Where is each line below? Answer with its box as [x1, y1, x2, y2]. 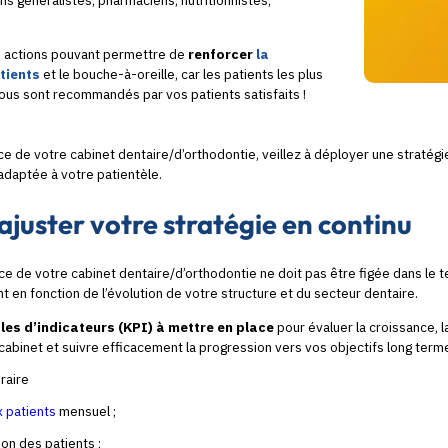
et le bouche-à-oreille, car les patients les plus [40, 65, 323, 84]
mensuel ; [56, 401, 119, 420]
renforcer [188, 45, 256, 64]
